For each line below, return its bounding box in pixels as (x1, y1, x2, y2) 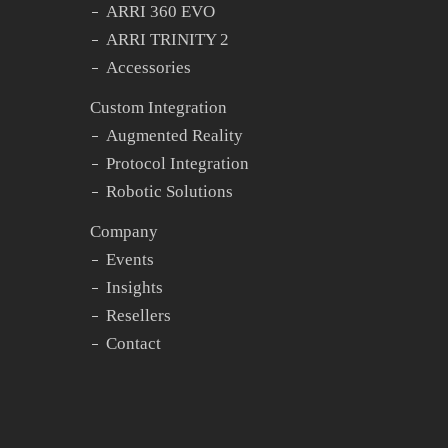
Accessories (106, 58, 192, 77)
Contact (106, 334, 162, 353)
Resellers (106, 306, 172, 325)
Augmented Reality (106, 126, 244, 145)
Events (106, 250, 155, 269)
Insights (106, 278, 164, 297)
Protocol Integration (106, 154, 250, 173)
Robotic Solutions (106, 182, 234, 201)
